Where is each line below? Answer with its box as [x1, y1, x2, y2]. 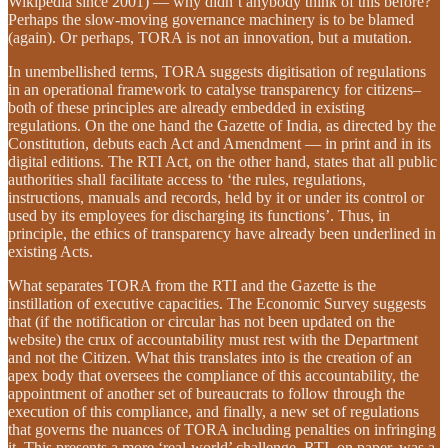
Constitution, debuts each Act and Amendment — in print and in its [8, 134, 431, 152]
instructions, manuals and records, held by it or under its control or [8, 188, 424, 206]
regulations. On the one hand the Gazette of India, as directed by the [8, 116, 436, 134]
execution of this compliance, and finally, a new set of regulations [8, 402, 419, 420]
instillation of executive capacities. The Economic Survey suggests [8, 294, 426, 312]
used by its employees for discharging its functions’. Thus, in [8, 206, 390, 224]
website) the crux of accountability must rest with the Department [8, 330, 418, 348]
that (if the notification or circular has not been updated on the [8, 312, 395, 330]
